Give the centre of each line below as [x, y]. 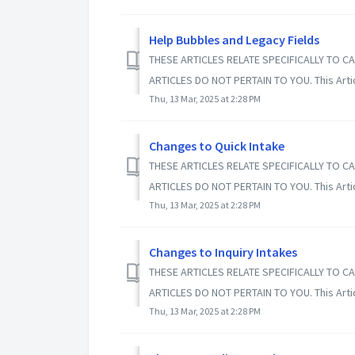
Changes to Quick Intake [217, 146]
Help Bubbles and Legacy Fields [234, 40]
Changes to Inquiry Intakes [223, 252]
